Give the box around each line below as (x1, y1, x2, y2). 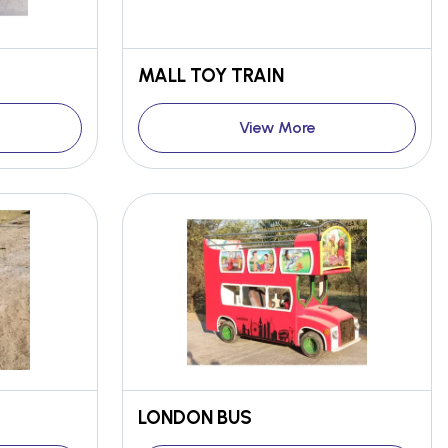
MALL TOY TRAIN (138, 64, 284, 87)
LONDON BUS (138, 406, 252, 429)
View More (238, 118, 316, 137)
